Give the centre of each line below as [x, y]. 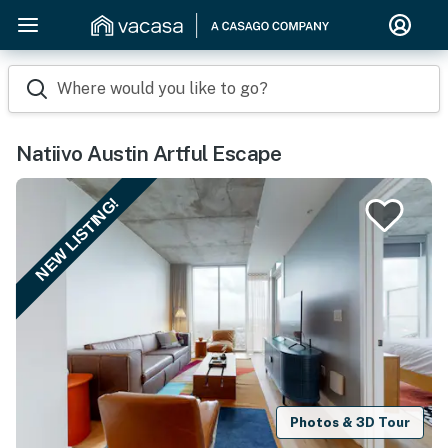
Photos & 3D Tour [350, 422]
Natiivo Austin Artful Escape [148, 153]
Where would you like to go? [162, 88]
